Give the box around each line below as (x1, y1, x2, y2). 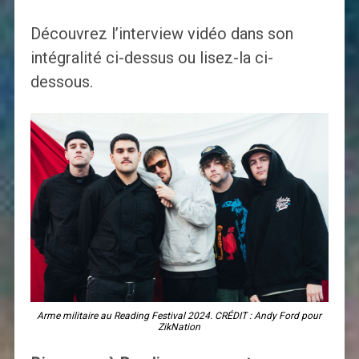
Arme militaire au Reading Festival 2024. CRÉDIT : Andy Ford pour (37, 310, 322, 322)
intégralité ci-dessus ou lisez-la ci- (30, 48, 273, 68)
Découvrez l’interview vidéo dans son (30, 24, 293, 44)
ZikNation (158, 321, 201, 333)
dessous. (30, 72, 93, 92)
